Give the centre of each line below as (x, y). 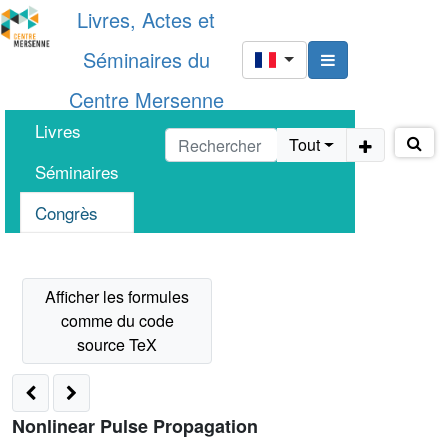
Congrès (67, 212)
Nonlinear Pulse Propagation (135, 426)
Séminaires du (146, 59)
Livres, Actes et (146, 19)
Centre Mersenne (146, 99)
